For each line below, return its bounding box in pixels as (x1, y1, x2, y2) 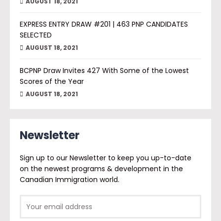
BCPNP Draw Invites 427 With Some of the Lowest (20, 66, 189, 75)
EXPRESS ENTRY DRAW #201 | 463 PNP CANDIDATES (20, 19, 188, 29)
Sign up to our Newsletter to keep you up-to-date (20, 153, 191, 163)
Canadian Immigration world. (20, 175, 119, 184)
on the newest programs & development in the (20, 164, 183, 174)
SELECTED (20, 30, 52, 40)
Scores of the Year (20, 76, 84, 86)
